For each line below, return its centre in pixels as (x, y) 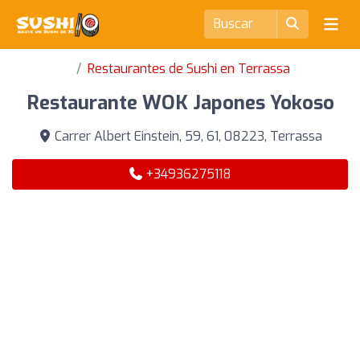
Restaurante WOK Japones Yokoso (180, 103)
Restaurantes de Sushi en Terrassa (189, 69)
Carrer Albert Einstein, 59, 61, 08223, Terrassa (186, 136)
